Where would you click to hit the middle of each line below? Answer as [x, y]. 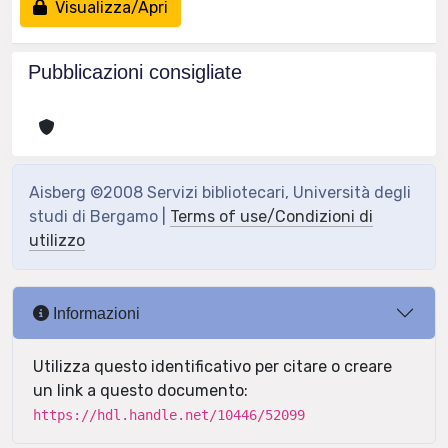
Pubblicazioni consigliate [135, 72]
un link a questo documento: [140, 390]
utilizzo [57, 240]
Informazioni [94, 313]
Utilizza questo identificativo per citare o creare [212, 366]
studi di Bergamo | [99, 216]
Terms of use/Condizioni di [271, 216]
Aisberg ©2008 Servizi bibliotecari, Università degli [220, 192]
